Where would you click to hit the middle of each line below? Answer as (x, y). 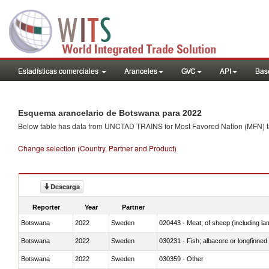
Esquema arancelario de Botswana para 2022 (110, 113)
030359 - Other (181, 258)
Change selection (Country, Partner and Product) (97, 148)
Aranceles (141, 71)
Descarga (65, 186)
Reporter (46, 207)
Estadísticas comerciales (59, 71)
